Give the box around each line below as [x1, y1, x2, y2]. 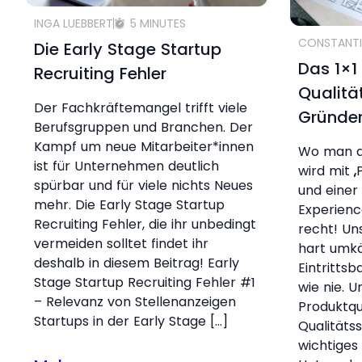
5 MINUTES [130, 15, 186, 32]
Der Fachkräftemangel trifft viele [34, 99, 247, 117]
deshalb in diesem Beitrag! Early [34, 254, 239, 272]
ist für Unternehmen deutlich [34, 157, 219, 175]
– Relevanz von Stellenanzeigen [34, 293, 236, 311]
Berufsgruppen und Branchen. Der [34, 118, 253, 137]
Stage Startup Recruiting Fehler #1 [34, 273, 255, 292]
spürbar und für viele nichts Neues [34, 176, 253, 195]
